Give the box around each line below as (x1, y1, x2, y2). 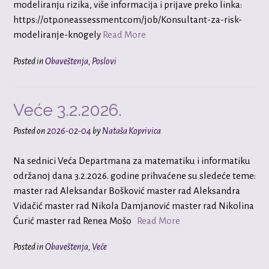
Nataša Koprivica (102, 125, 161, 136)
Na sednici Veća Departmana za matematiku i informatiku (13, 156, 250, 166)
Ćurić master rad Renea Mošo (13, 216, 137, 226)
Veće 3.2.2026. (13, 100, 122, 120)
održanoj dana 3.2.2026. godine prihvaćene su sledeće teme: (13, 171, 256, 181)
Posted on (13, 125, 47, 136)
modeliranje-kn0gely (13, 29, 103, 40)
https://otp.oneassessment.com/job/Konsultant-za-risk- (13, 14, 242, 25)
